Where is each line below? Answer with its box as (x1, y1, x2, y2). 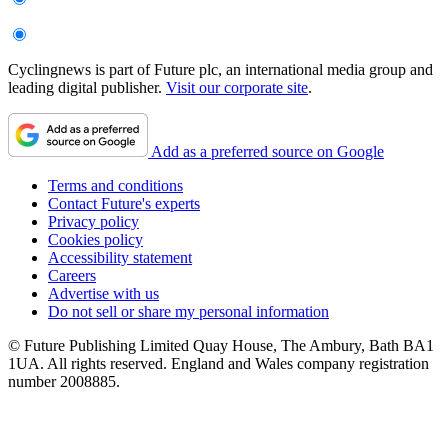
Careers (48, 266, 96, 284)
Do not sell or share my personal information (48, 302, 329, 320)
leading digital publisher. (8, 78, 166, 96)
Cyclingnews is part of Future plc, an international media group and (8, 60, 433, 78)
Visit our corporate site (166, 78, 308, 96)
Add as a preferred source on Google (151, 142, 384, 160)
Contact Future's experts (48, 194, 200, 212)
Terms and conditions (48, 176, 183, 194)
